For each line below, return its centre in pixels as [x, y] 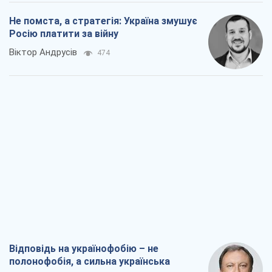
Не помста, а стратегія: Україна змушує [103, 21]
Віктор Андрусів [43, 53]
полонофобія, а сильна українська [90, 262]
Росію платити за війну [64, 34]
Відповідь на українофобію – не [84, 249]
